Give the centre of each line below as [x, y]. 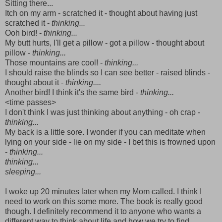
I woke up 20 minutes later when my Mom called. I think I [103, 191]
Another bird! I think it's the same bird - [73, 92]
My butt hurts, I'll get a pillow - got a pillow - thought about [105, 43]
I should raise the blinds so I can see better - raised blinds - [108, 72]
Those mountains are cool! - [55, 62]
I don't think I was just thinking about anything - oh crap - [103, 112]
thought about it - [35, 82]
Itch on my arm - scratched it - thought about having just [101, 13]
